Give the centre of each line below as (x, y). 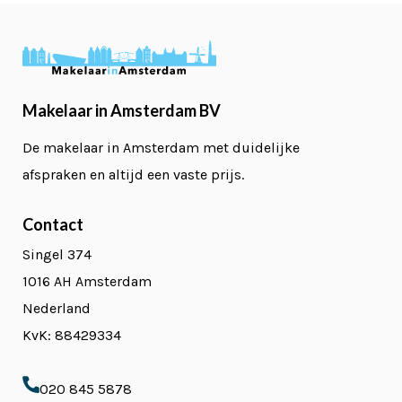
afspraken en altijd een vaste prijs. (133, 175)
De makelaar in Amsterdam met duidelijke (161, 148)
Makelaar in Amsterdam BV (122, 111)
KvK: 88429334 (72, 336)
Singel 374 (57, 255)
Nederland (57, 309)
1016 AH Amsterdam (87, 282)
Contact (53, 225)
